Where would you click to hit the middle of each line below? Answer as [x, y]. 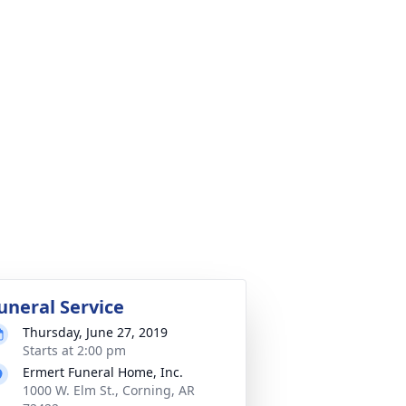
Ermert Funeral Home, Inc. [103, 372]
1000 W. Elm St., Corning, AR [109, 390]
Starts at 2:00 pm [74, 350]
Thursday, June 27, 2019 [95, 332]
